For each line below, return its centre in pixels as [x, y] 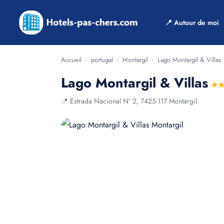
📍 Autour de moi [192, 22]
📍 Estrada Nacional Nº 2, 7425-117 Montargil [129, 101]
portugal [102, 60]
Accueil [71, 60]
